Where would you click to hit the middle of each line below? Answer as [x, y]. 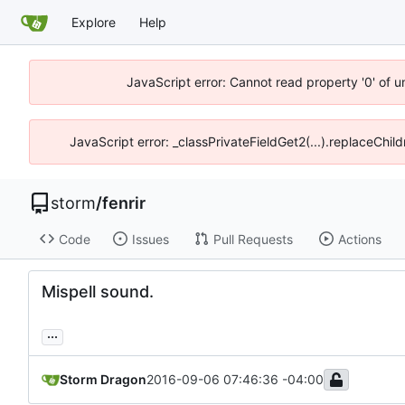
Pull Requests [253, 239]
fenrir [124, 203]
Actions [359, 239]
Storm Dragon [103, 380]
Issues [150, 239]
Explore [94, 22]
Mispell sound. [98, 292]
